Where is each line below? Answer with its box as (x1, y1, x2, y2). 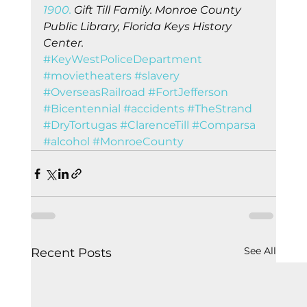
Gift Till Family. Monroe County (71, 3, 244, 17)
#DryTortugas (42, 119, 117, 132)
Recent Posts (30, 245, 112, 261)
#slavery (134, 69, 180, 83)
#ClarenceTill (119, 119, 189, 132)
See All (244, 245, 277, 258)
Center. (42, 36, 84, 50)
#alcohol (42, 135, 90, 149)
